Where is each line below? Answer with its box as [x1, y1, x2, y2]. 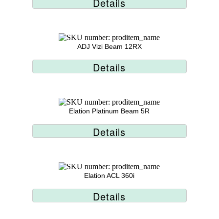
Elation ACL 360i [84, 172, 135, 179]
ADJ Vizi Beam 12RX [77, 43, 142, 50]
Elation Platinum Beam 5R [69, 107, 150, 115]
